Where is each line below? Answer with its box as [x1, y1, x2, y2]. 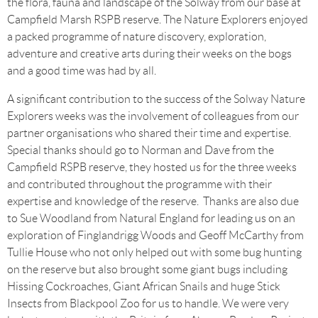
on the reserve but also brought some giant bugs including [7, 263, 287, 275]
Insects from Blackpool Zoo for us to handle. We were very [7, 297, 289, 309]
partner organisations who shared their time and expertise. [7, 127, 291, 139]
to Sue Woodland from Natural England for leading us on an [7, 212, 295, 224]
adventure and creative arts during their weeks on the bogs [7, 48, 292, 60]
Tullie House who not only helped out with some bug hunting [7, 246, 302, 258]
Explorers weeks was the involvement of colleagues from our [7, 110, 299, 122]
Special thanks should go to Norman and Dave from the [7, 144, 274, 156]
